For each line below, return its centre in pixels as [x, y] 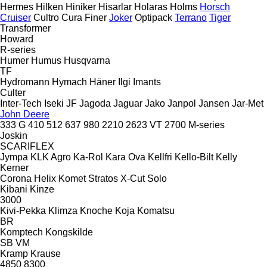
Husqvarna [87, 60]
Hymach [69, 82]
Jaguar [128, 103]
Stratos [103, 178]
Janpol [182, 103]
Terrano [191, 17]
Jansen [214, 103]
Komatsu [156, 210]
